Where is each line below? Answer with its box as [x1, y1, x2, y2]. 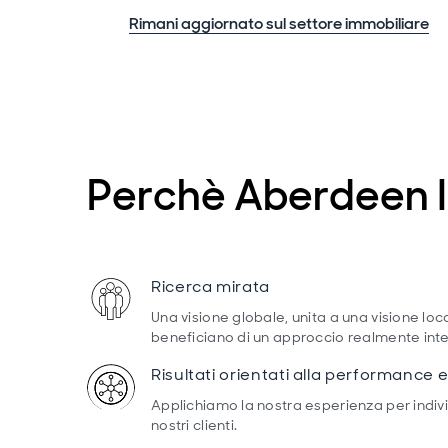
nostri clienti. [151, 416, 238, 434]
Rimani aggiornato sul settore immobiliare [129, 13, 429, 34]
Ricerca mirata [151, 276, 270, 297]
